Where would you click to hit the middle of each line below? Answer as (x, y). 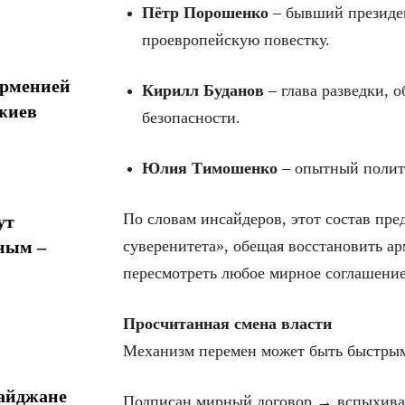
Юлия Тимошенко (210, 169)
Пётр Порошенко (205, 13)
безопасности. (191, 118)
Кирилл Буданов (203, 91)
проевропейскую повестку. (236, 40)
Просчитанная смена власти (227, 324)
